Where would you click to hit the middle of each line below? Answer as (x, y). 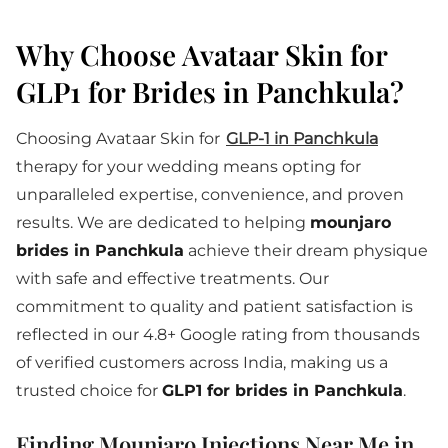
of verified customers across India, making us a (202, 362)
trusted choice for (89, 390)
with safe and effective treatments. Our (172, 278)
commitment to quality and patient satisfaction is (214, 306)
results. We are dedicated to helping (163, 222)
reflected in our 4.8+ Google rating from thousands (218, 334)
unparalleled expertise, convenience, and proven (210, 194)
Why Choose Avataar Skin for (201, 54)
